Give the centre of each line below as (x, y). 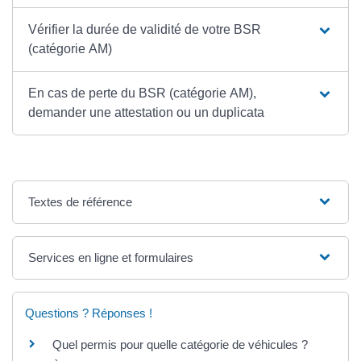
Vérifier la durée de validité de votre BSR (145, 29)
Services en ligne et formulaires (111, 257)
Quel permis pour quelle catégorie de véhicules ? (180, 344)
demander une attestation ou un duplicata (147, 112)
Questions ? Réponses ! (89, 313)
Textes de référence (81, 201)
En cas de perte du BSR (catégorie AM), (143, 93)
